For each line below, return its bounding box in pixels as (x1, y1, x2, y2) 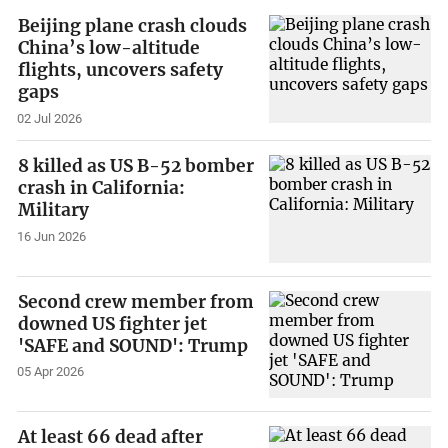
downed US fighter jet (18, 312, 208, 335)
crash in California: (18, 176, 186, 199)
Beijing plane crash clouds (18, 15, 248, 38)
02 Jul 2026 (17, 111, 83, 127)
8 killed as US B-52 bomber (18, 154, 255, 177)
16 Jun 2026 (17, 228, 87, 244)
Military (18, 198, 90, 221)
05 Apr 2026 (17, 364, 85, 380)
